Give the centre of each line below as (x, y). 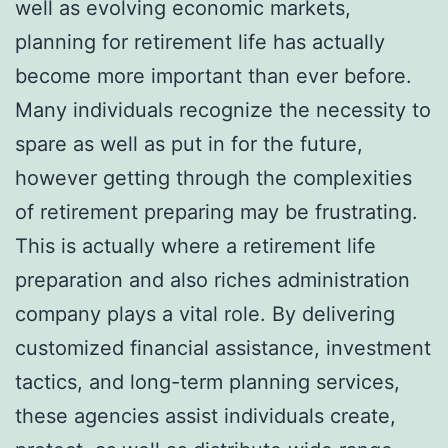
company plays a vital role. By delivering (205, 313)
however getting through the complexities (213, 177)
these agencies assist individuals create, (205, 415)
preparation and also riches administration (212, 279)
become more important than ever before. (213, 75)
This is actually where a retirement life (195, 245)
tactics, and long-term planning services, (207, 381)
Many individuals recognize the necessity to (223, 109)
